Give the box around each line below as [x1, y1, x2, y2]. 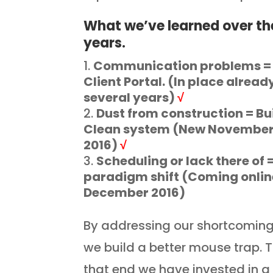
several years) [83, 89, 178, 107]
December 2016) [83, 184, 186, 202]
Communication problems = [93, 57, 272, 75]
